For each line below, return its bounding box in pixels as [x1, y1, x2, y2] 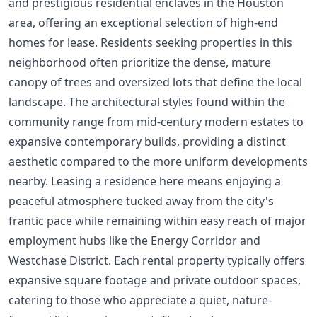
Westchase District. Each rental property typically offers [8, 252, 305, 268]
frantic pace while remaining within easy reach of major [8, 212, 306, 229]
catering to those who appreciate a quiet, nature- [8, 292, 272, 308]
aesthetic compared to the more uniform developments [8, 153, 308, 169]
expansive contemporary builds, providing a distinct [8, 133, 286, 149]
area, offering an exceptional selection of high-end [8, 14, 278, 30]
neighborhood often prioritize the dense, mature [8, 54, 271, 70]
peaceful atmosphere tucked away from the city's [8, 192, 274, 209]
